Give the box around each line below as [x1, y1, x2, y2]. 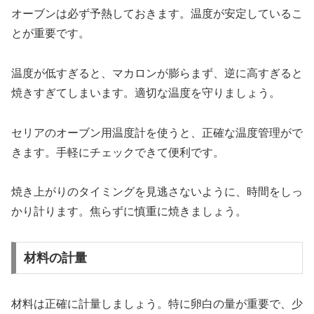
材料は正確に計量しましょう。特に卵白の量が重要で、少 [11, 298, 303, 310]
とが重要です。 [11, 27, 90, 40]
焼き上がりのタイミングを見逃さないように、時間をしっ [11, 186, 303, 198]
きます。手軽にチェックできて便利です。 [11, 146, 224, 158]
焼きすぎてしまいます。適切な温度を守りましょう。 [11, 86, 280, 99]
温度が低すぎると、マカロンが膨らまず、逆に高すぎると [11, 67, 303, 79]
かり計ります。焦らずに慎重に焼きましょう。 [11, 205, 247, 218]
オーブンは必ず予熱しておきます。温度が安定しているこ [11, 8, 303, 20]
